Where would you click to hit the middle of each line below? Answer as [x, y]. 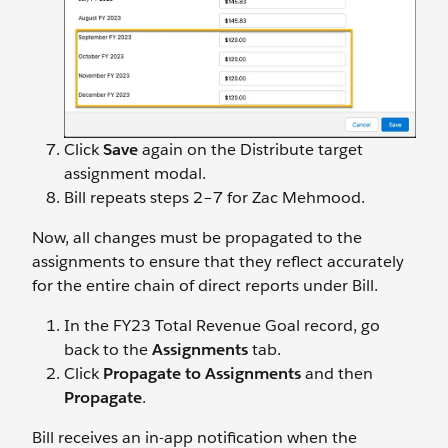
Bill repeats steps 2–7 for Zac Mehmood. [214, 197]
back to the [108, 349]
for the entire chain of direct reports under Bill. [205, 285]
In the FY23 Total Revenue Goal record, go [222, 325]
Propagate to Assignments [202, 373]
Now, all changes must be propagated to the [197, 237]
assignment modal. [135, 173]
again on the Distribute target [250, 149]
